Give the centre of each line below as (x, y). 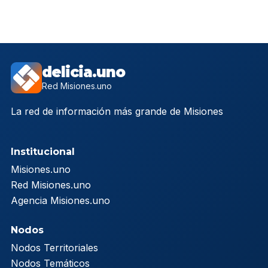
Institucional (43, 152)
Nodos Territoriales (54, 248)
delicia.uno (83, 72)
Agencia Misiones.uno (60, 201)
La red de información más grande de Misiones (117, 112)
